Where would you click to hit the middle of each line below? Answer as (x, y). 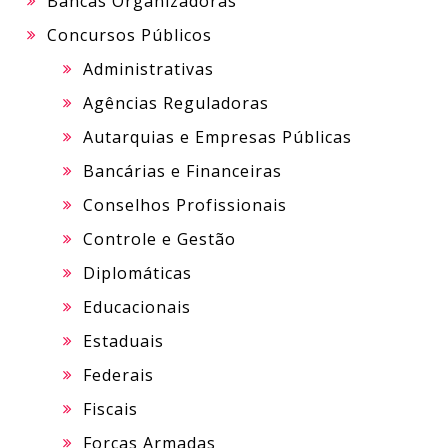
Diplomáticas (137, 272)
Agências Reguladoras (176, 102)
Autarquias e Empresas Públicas (217, 136)
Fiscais (110, 408)
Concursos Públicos (129, 34)
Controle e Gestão (159, 238)
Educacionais (137, 306)
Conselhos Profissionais (185, 204)
